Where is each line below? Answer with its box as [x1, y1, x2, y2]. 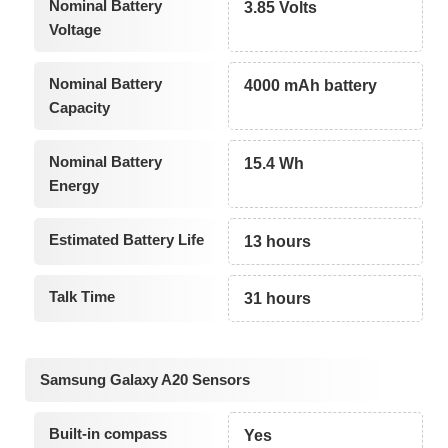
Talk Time [48, 288, 115, 306]
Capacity [48, 99, 110, 117]
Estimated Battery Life [48, 231, 204, 249]
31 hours [244, 290, 312, 308]
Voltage [48, 21, 101, 39]
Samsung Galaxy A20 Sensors [40, 371, 250, 389]
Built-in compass [48, 425, 167, 443]
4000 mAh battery [244, 77, 378, 95]
